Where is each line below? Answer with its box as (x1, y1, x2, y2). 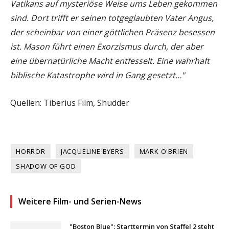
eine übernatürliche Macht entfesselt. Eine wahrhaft (10, 55, 210, 67)
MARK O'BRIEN (139, 147, 189, 156)
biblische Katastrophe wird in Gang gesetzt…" (10, 70, 185, 81)
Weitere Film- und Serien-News (18, 196, 142, 208)
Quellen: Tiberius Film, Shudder (10, 97, 129, 109)
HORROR (16, 147, 45, 156)
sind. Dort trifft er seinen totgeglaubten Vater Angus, (10, 12, 214, 24)
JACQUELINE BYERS (60, 147, 124, 156)
